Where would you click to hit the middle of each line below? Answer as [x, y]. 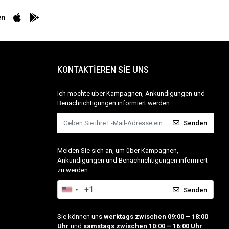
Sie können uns [80, 216]
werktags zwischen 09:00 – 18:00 [156, 216]
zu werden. [73, 170]
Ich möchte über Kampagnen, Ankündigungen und [131, 93]
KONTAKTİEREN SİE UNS [103, 70]
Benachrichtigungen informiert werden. [114, 103]
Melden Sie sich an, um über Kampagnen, [118, 150]
